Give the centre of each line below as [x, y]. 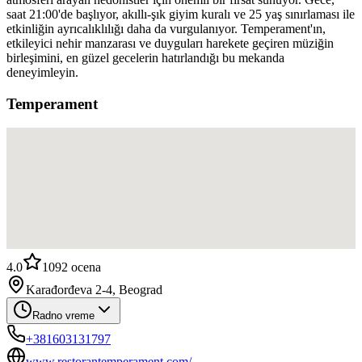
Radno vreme [63, 316]
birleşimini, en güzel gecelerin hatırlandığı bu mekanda [145, 57]
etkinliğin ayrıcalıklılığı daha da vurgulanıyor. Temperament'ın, [166, 28]
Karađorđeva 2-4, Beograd [94, 290]
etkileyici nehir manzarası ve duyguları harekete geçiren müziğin [170, 43]
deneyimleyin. [42, 72]
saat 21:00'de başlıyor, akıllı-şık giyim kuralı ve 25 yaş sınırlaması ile [181, 14]
